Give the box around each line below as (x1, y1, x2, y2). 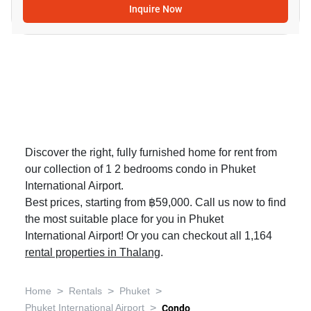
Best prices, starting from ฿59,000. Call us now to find (25, 196, 286, 210)
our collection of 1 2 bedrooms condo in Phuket (25, 162, 255, 176)
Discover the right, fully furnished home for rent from (25, 146, 277, 160)
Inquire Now (129, 3, 182, 15)
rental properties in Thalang (25, 246, 160, 260)
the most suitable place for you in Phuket (25, 212, 224, 226)
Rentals (69, 285, 102, 297)
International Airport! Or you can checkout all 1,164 (25, 229, 272, 243)
